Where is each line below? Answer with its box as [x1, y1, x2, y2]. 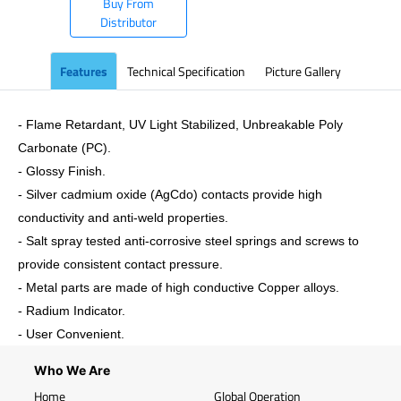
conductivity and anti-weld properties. [18, 210, 228, 225]
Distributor [100, 13, 158, 31]
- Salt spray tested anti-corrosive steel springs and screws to [18, 234, 359, 248]
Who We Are [34, 363, 110, 378]
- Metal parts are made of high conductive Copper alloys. [18, 280, 339, 294]
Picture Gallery [265, 62, 341, 81]
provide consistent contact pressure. [18, 257, 223, 271]
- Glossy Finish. [18, 164, 106, 178]
